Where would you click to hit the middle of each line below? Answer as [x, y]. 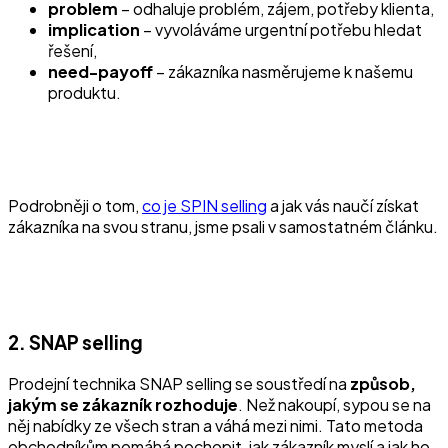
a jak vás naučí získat [343, 205]
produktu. [84, 92]
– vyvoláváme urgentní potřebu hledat [281, 29]
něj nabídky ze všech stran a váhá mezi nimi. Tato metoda [215, 426]
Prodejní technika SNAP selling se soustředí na [179, 384]
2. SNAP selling [75, 343]
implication [94, 29]
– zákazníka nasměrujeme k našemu [284, 71]
